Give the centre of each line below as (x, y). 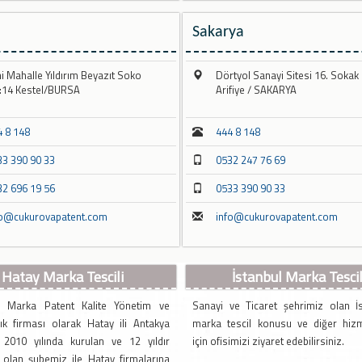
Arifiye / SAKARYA (256, 90)
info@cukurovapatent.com (277, 217)
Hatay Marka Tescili (63, 277)
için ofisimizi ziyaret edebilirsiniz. (269, 341)
